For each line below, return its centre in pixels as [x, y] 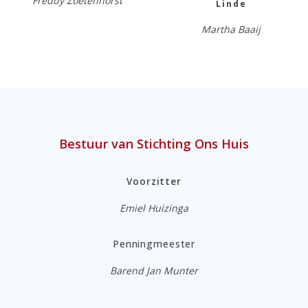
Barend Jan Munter [154, 270]
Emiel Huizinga [154, 208]
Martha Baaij [231, 29]
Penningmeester [154, 244]
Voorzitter [154, 181]
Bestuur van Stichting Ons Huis [154, 143]
